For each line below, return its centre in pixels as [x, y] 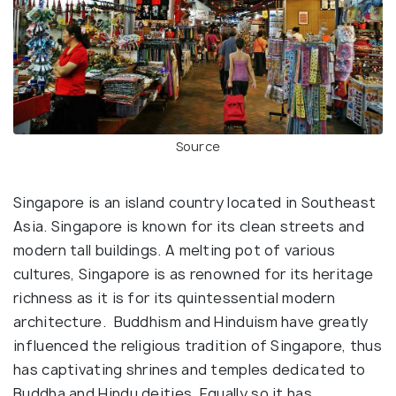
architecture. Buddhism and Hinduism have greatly [191, 321]
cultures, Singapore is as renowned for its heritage [194, 274]
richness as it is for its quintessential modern [175, 297]
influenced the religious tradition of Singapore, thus [198, 345]
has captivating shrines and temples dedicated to [190, 369]
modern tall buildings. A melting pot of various [175, 250]
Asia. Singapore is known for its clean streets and [189, 226]
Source [198, 146]
